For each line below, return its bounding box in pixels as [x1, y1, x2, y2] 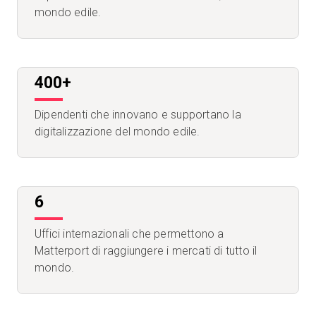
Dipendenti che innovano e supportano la [35, 108, 241, 122]
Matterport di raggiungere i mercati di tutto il [35, 244, 257, 258]
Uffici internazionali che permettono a [35, 227, 224, 241]
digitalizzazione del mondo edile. [35, 125, 200, 139]
